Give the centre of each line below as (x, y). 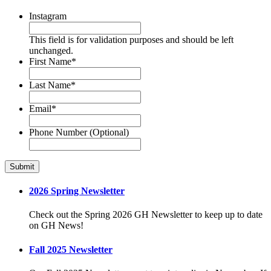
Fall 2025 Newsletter (71, 249)
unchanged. (51, 50)
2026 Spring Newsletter (77, 191)
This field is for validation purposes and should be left (131, 39)
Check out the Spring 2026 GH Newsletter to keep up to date (146, 215)
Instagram (48, 16)
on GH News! (56, 226)
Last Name (50, 85)
